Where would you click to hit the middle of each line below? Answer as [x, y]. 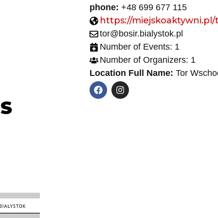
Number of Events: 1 [139, 47]
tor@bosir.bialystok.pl [141, 34]
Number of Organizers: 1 [147, 60]
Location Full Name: [131, 73]
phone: [104, 7]
